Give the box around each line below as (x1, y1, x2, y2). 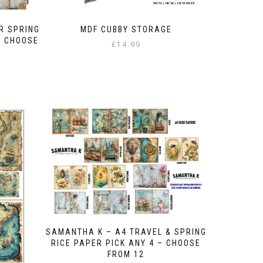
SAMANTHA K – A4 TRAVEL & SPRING (45, 227, 207, 237)
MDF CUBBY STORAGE (80, 24, 172, 34)
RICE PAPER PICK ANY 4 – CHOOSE (51, 238, 201, 248)
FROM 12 (107, 249, 145, 259)
